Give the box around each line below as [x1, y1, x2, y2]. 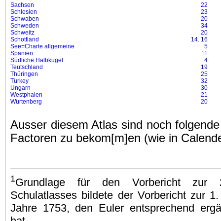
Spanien [10, 50, 33, 57]
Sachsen [10, 1, 34, 8]
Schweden [10, 22, 39, 29]
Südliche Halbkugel [10, 57, 63, 64]
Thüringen [10, 71, 38, 77]
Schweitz [10, 29, 35, 36]
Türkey [10, 77, 29, 84]
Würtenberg [10, 98, 42, 105]
